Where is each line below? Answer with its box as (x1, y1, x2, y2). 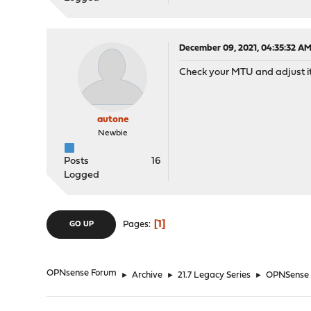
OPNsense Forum (47, 269, 117, 278)
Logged (64, 170, 100, 180)
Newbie (97, 129, 128, 137)
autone (96, 115, 128, 125)
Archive (132, 271, 163, 280)
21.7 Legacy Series (178, 271, 251, 280)
